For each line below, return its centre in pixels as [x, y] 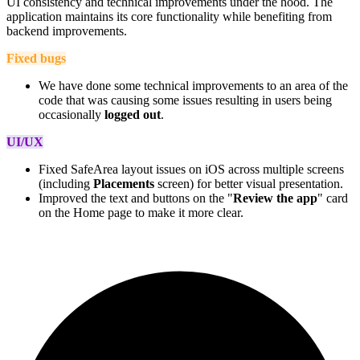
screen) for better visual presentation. [249, 183]
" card [333, 198]
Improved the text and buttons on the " [136, 198]
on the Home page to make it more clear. [141, 212]
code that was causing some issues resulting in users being [185, 100]
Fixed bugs [36, 58]
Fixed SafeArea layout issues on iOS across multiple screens [191, 169]
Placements [124, 183]
